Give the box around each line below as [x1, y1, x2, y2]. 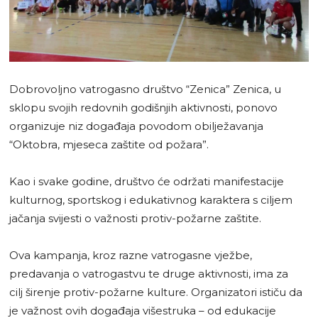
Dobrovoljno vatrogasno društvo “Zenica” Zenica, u [9, 82, 281, 96]
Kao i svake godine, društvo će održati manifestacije [9, 174, 284, 188]
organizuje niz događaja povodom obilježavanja [9, 119, 263, 133]
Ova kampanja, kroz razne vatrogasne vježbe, [9, 248, 252, 262]
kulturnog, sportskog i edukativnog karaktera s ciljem [9, 192, 292, 207]
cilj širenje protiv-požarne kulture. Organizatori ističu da [9, 285, 302, 299]
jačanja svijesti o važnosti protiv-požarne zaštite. [9, 211, 261, 225]
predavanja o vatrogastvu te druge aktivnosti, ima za [9, 266, 288, 280]
